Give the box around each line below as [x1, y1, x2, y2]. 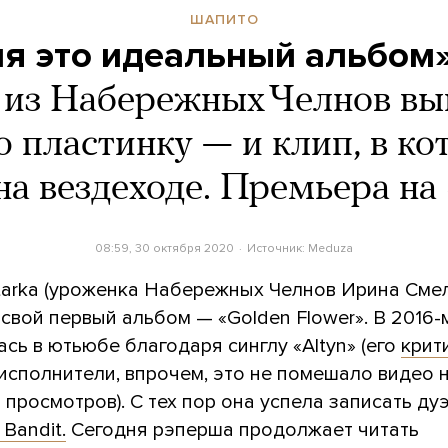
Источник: [246, 240, 308, 255]
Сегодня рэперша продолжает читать [66, 417, 419, 442]
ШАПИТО [189, 10, 259, 28]
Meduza [307, 240, 353, 255]
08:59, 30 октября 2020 [95, 240, 235, 255]
